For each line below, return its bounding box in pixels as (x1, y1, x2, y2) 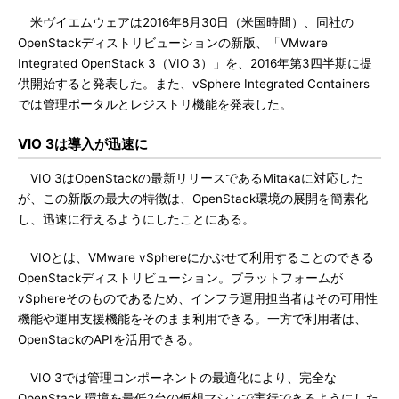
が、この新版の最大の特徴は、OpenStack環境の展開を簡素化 (18, 191, 368, 206)
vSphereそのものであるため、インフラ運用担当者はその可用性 (18, 291, 378, 305)
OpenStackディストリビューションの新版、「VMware (18, 36, 328, 50)
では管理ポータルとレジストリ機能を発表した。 (18, 97, 292, 111)
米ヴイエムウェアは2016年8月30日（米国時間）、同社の (18, 15, 354, 29)
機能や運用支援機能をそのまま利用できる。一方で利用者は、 (18, 312, 367, 326)
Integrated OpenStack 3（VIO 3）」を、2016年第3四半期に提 (18, 56, 372, 70)
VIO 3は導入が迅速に (18, 135, 148, 152)
